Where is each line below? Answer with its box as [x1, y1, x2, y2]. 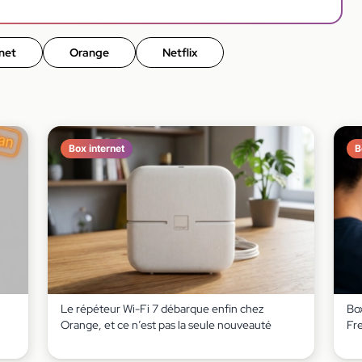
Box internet [68, 141, 124, 154]
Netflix [162, 44, 197, 60]
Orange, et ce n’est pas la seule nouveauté [60, 317, 271, 332]
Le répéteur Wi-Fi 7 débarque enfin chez [60, 301, 263, 316]
